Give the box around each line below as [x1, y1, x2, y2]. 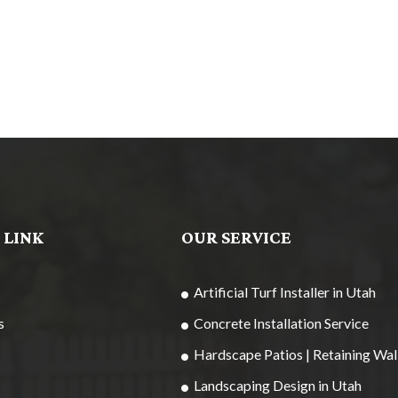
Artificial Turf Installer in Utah [194, 283, 376, 300]
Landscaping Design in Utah [194, 376, 362, 394]
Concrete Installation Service [194, 314, 369, 331]
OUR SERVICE [181, 221, 291, 255]
